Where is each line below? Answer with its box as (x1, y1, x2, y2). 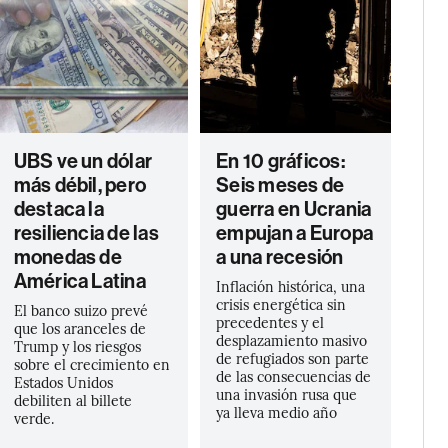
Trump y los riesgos (13, 336, 141, 356)
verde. (13, 408, 54, 428)
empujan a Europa (216, 221, 374, 245)
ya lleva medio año (216, 402, 338, 422)
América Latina (13, 269, 146, 293)
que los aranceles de (13, 318, 146, 338)
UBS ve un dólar (13, 149, 153, 173)
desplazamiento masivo (216, 330, 368, 350)
